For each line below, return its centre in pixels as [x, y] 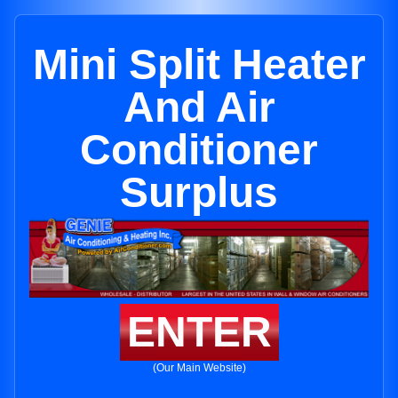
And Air [199, 107]
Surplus [199, 192]
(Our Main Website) [199, 368]
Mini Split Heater [199, 64]
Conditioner [199, 150]
